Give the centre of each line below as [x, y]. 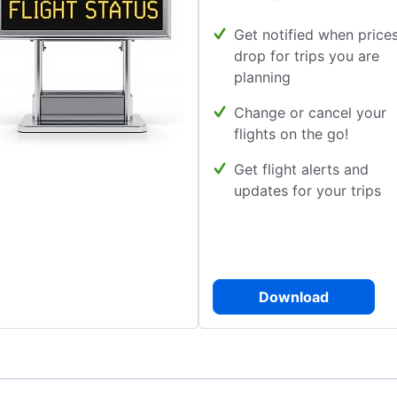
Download [294, 297]
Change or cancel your [310, 113]
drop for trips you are [307, 56]
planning [262, 77]
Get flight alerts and [301, 169]
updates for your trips [307, 191]
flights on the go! [291, 134]
